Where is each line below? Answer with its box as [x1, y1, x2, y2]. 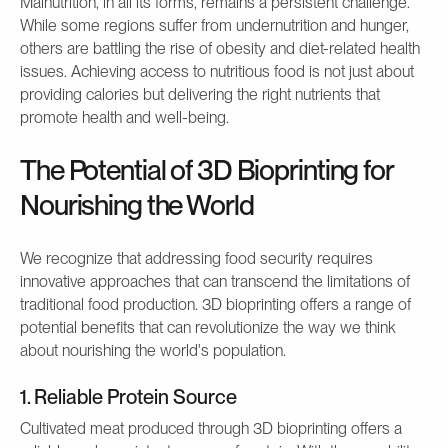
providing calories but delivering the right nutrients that [20, 84, 380, 104]
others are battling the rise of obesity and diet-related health [20, 38, 420, 58]
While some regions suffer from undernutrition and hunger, [20, 15, 409, 35]
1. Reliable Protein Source [20, 384, 237, 409]
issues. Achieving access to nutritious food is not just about [20, 61, 414, 81]
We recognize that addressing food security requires [20, 248, 373, 268]
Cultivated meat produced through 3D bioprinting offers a [20, 418, 402, 438]
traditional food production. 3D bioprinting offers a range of [20, 294, 411, 314]
